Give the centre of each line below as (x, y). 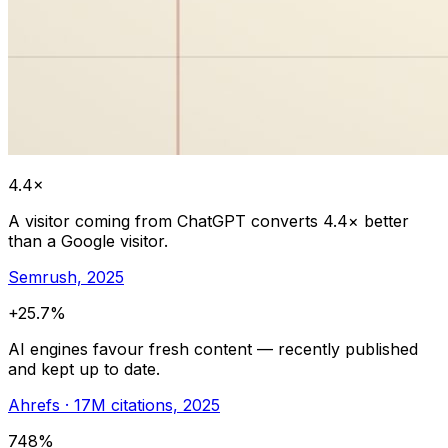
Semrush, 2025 (66, 277)
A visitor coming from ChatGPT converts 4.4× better (208, 221)
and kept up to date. (84, 369)
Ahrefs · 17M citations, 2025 (114, 405)
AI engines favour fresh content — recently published (213, 349)
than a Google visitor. (88, 241)
